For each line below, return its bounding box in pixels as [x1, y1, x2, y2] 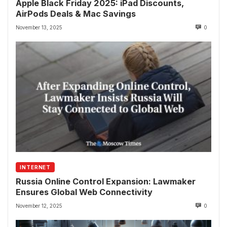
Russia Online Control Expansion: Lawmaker [16, 176, 196, 187]
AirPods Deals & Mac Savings [16, 8, 136, 19]
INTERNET [20, 164, 51, 171]
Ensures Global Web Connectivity [16, 187, 153, 198]
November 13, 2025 [16, 24, 62, 30]
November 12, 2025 [16, 203, 62, 209]
